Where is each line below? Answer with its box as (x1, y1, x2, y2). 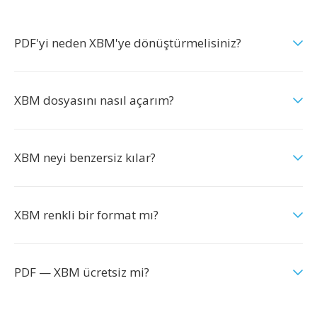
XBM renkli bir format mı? (14, 207, 158, 223)
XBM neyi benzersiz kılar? (14, 149, 156, 166)
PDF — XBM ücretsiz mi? (14, 264, 149, 280)
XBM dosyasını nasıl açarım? (14, 92, 174, 108)
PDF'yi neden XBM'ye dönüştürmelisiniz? (14, 35, 241, 51)
